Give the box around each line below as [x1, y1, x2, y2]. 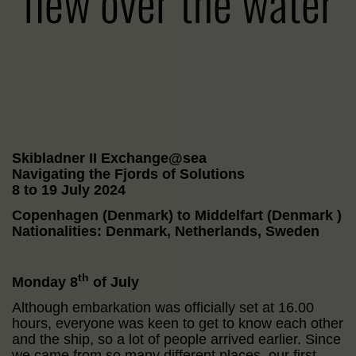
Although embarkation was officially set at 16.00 [12, 299, 314, 315]
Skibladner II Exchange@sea [12, 149, 207, 166]
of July [89, 273, 139, 290]
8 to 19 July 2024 [12, 181, 126, 198]
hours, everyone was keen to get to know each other [12, 315, 343, 331]
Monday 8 [12, 273, 78, 290]
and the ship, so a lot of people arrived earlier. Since [12, 331, 341, 347]
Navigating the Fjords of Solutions [12, 165, 245, 182]
